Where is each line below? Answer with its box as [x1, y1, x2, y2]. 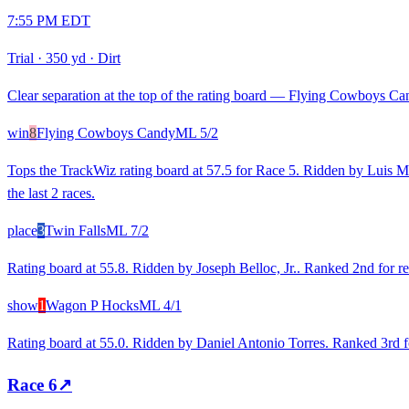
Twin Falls [45, 223, 106, 239]
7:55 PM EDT [7, 13, 90, 29]
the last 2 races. [7, 185, 95, 202]
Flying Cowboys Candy [37, 125, 175, 142]
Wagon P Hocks [46, 298, 139, 314]
